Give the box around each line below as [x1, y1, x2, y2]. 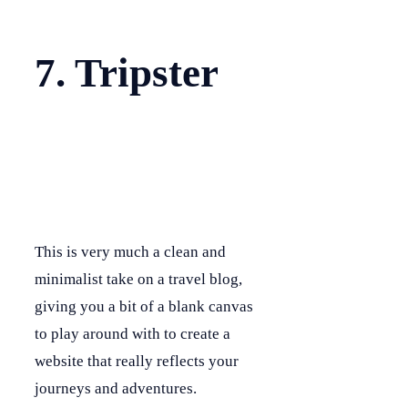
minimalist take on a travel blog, [35, 270, 242, 289]
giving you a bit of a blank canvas [35, 298, 253, 316]
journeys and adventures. [35, 380, 197, 398]
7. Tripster [35, 50, 219, 97]
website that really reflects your [35, 352, 239, 371]
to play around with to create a [35, 325, 230, 343]
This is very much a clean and [35, 243, 226, 261]
